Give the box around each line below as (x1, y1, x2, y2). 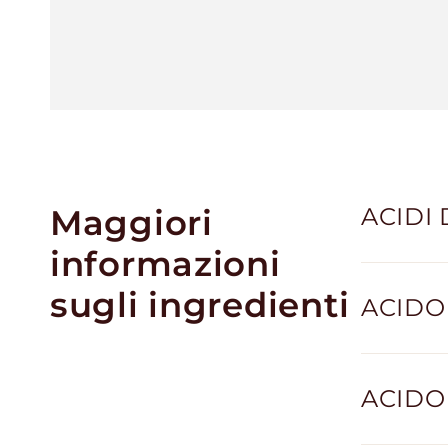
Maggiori (50, 201, 213, 243)
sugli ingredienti (50, 283, 350, 325)
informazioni (50, 242, 281, 284)
